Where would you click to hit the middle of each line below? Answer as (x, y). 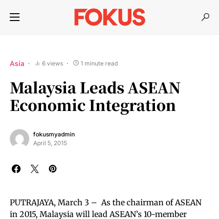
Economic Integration (93, 105)
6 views (53, 63)
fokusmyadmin (54, 134)
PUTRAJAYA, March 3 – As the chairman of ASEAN (106, 202)
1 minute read (99, 63)
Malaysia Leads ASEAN (95, 87)
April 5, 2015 (50, 143)
